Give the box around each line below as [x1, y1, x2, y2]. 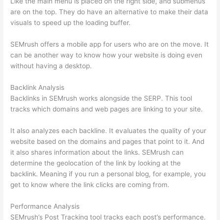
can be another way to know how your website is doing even [10, 51, 203, 59]
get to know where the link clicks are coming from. [10, 180, 170, 189]
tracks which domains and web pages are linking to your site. [10, 105, 203, 113]
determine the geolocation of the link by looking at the [10, 159, 181, 167]
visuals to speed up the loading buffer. [10, 19, 131, 27]
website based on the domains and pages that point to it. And [10, 137, 205, 145]
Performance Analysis [10, 202, 80, 210]
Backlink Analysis [10, 83, 65, 91]
